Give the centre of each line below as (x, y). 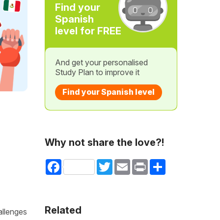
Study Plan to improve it (97, 72)
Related (63, 210)
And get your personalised (101, 62)
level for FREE (88, 31)
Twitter (123, 163)
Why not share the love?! (104, 142)
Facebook (78, 163)
